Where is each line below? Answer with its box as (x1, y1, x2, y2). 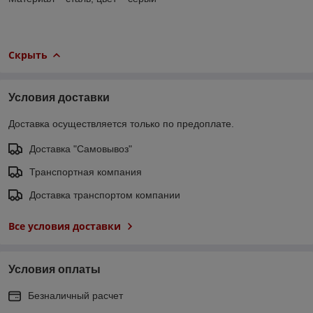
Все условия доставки (8, 219, 121, 233)
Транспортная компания (29, 166, 142, 177)
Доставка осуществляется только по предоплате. (8, 117, 234, 129)
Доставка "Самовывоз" (29, 143, 132, 154)
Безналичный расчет (28, 289, 123, 301)
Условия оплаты (8, 263, 101, 275)
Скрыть (8, 48, 48, 61)
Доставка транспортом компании (29, 189, 180, 201)
